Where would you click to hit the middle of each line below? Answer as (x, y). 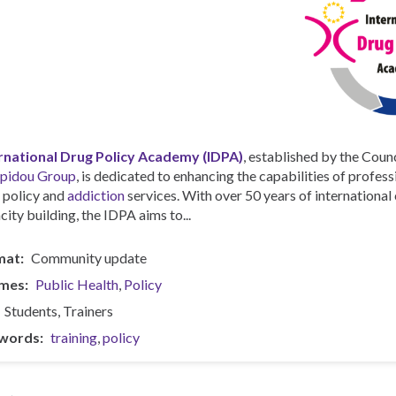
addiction (96, 194)
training (74, 337)
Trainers (88, 310)
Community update (89, 257)
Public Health (77, 284)
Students (31, 310)
